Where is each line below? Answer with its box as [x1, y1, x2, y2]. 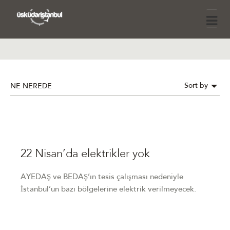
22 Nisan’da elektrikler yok [21, 148, 150, 160]
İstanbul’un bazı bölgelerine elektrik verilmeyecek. [21, 186, 196, 194]
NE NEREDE [10, 83, 52, 90]
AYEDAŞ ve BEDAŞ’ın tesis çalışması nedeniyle [21, 174, 183, 181]
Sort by [184, 83, 210, 90]
